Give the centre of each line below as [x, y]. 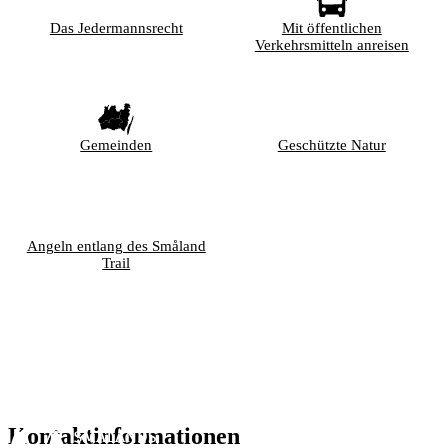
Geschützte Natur [331, 145]
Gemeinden [116, 145]
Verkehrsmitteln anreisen [331, 44]
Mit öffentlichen [331, 27]
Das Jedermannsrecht [116, 27]
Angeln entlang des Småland [116, 245]
